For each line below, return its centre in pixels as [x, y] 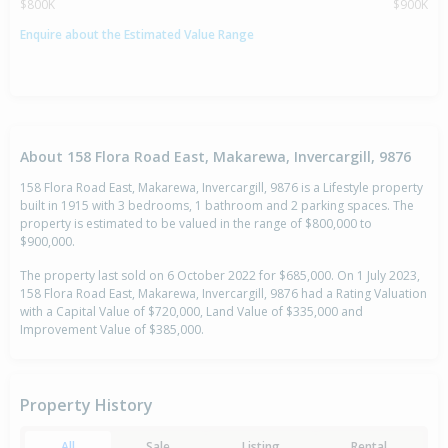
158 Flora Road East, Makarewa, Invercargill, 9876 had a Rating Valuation [223, 294]
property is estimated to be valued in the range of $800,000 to [196, 224]
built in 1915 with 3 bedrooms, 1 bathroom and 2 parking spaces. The [217, 206]
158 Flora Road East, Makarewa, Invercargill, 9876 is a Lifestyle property [221, 188]
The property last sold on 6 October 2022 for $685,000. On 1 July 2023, [220, 276]
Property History [86, 405]
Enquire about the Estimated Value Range [137, 34]
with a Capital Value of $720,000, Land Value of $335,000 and [191, 312]
